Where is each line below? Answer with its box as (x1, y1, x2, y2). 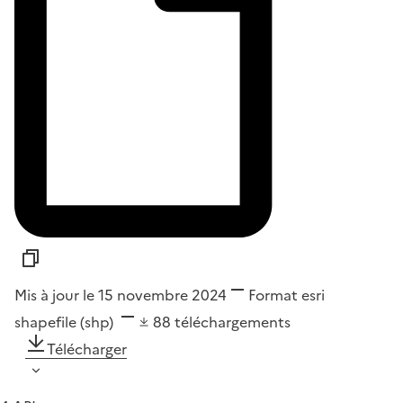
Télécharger (47, 338, 127, 361)
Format (248, 284, 298, 307)
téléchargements (175, 311, 291, 334)
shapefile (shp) (14, 311, 117, 334)
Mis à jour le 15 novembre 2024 (14, 284, 227, 307)
